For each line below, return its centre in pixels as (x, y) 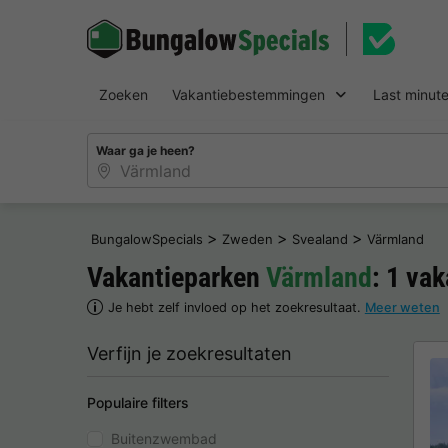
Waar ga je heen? (145, 150)
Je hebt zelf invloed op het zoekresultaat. (236, 307)
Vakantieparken (176, 277)
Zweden (247, 238)
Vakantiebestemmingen (248, 94)
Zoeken (123, 94)
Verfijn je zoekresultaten (189, 353)
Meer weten (402, 307)
